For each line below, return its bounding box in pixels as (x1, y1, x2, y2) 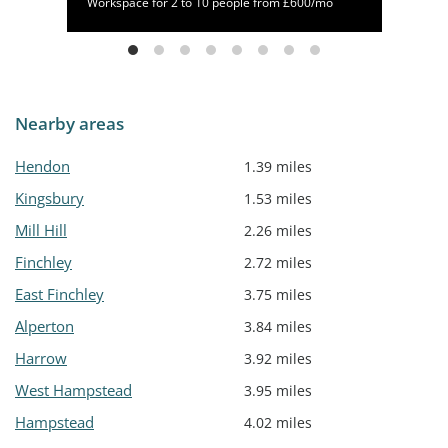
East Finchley (15, 284, 104, 305)
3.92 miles (244, 349, 312, 369)
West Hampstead (15, 380, 132, 401)
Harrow (15, 348, 67, 369)
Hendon (15, 156, 70, 177)
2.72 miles (244, 253, 312, 273)
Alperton (15, 316, 74, 337)
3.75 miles (244, 285, 312, 305)
